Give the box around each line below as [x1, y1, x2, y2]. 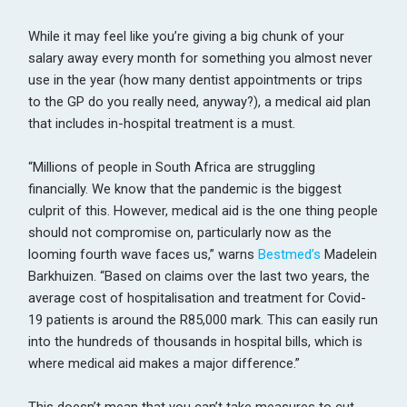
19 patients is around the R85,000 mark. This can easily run [28, 311, 379, 328]
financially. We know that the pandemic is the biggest [28, 180, 342, 197]
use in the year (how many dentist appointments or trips [28, 71, 363, 88]
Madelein [321, 245, 378, 263]
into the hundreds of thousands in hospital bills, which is [28, 333, 363, 350]
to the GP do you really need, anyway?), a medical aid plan [28, 93, 372, 110]
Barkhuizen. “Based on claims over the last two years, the [28, 267, 371, 284]
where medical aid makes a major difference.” [28, 354, 301, 372]
